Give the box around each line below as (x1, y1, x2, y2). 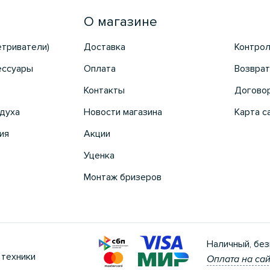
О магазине (83, 14, 157, 31)
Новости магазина (83, 106, 162, 119)
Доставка (83, 41, 125, 54)
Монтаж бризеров (83, 171, 162, 184)
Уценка (83, 149, 115, 162)
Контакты (83, 84, 125, 97)
